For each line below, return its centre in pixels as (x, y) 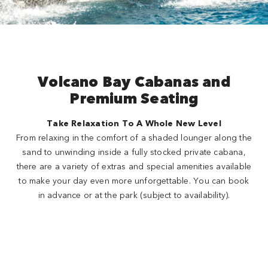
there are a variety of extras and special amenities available (134, 166)
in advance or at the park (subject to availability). (134, 194)
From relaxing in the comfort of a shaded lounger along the (134, 137)
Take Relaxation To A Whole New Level (134, 123)
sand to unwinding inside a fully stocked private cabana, (134, 151)
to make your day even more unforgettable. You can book (134, 180)
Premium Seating (134, 98)
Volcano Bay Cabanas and (134, 81)
